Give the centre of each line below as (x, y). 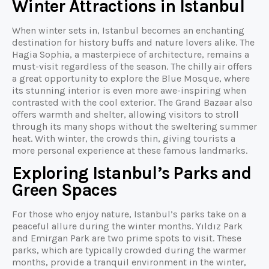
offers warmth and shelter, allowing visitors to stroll (125, 114)
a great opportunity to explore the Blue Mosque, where (131, 78)
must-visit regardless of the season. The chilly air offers (132, 66)
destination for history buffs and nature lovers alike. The (133, 42)
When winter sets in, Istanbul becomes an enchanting (128, 30)
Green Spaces (65, 190)
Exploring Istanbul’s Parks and (131, 174)
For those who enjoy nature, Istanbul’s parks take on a (129, 214)
